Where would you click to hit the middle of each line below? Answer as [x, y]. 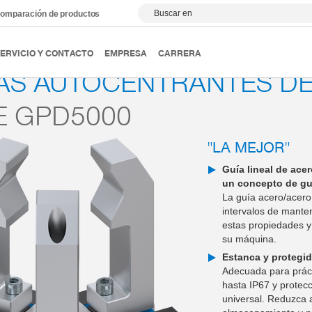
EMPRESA [126, 53]
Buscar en [173, 13]
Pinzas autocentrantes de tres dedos [152, 24]
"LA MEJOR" [249, 146]
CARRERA [180, 53]
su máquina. [250, 239]
